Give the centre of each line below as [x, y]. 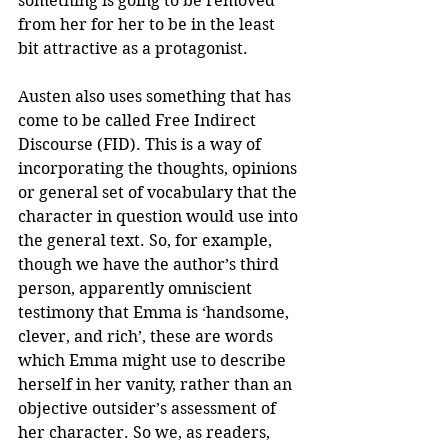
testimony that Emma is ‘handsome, [155, 313]
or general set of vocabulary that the [159, 193]
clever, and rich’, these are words [147, 337]
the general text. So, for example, [147, 241]
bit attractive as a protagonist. [135, 49]
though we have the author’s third [150, 265]
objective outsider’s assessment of [149, 409]
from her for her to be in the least [148, 25]
